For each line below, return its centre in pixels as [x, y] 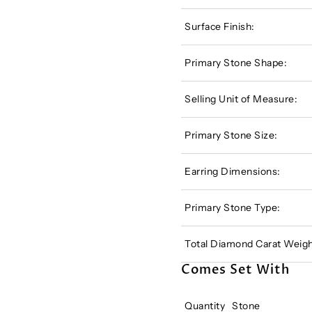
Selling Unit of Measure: [241, 99]
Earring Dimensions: [233, 171]
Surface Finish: [220, 26]
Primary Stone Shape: [236, 62]
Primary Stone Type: [233, 207]
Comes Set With [236, 270]
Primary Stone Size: [231, 135]
